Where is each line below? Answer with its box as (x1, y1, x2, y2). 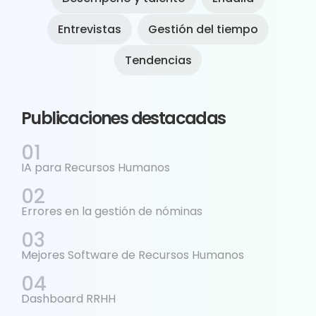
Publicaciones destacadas (21, 106, 226, 130)
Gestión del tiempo (147, 20, 258, 37)
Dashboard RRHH (21, 290, 116, 307)
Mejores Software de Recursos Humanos (21, 246, 244, 263)
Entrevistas (58, 20, 122, 37)
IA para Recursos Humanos (21, 159, 170, 176)
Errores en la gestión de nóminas (21, 202, 202, 219)
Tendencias (124, 51, 192, 68)
